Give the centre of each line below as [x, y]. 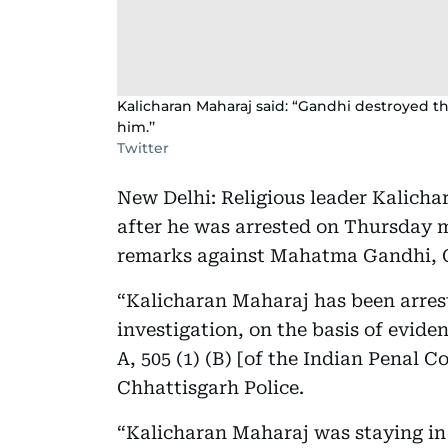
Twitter [143, 147]
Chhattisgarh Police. [210, 387]
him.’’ [136, 126]
